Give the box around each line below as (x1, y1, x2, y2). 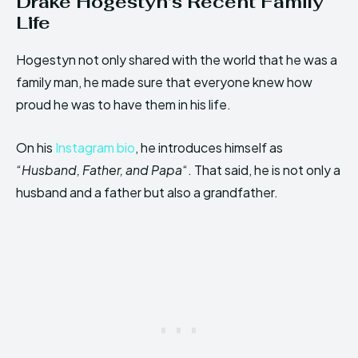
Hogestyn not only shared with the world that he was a (16, 51, 337, 69)
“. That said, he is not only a (182, 161, 340, 179)
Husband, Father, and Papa (22, 161, 182, 179)
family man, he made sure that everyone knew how (16, 74, 312, 91)
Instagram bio (55, 139, 135, 157)
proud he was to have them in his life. (16, 96, 231, 113)
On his (16, 139, 55, 157)
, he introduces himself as (135, 139, 283, 157)
